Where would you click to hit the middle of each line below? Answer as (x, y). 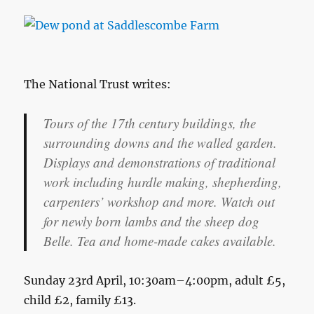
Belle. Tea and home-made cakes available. (160, 240)
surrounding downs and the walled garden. (161, 142)
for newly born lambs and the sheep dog (152, 221)
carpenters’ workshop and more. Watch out (159, 201)
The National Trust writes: (98, 84)
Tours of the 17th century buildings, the (150, 123)
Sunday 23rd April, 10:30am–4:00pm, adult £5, (155, 280)
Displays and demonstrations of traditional (160, 162)
